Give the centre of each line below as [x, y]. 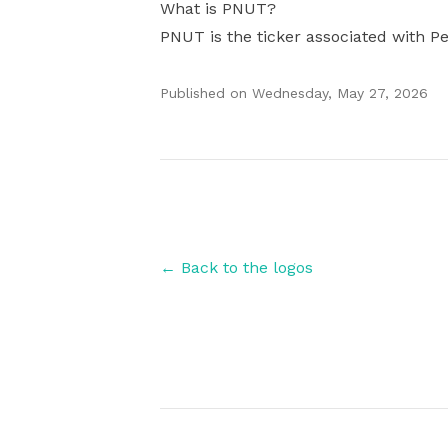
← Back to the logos [236, 267]
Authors [190, 170]
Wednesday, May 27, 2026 [340, 93]
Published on [203, 93]
